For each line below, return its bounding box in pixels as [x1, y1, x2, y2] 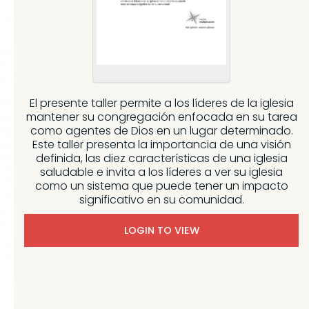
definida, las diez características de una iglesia [35, 150, 288, 166]
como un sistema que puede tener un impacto [34, 177, 288, 194]
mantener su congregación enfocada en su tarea [26, 108, 297, 125]
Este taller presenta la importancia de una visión [32, 136, 291, 152]
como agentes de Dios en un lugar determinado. [30, 122, 293, 139]
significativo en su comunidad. [79, 191, 244, 208]
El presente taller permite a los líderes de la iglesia [29, 94, 294, 111]
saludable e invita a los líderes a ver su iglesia [40, 163, 283, 180]
